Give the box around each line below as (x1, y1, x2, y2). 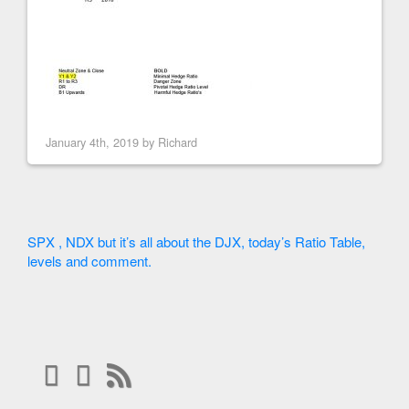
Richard (158, 133, 197, 151)
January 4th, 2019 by (46, 133, 158, 151)
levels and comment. (27, 251, 152, 270)
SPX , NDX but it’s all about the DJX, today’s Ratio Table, (27, 232, 365, 251)
